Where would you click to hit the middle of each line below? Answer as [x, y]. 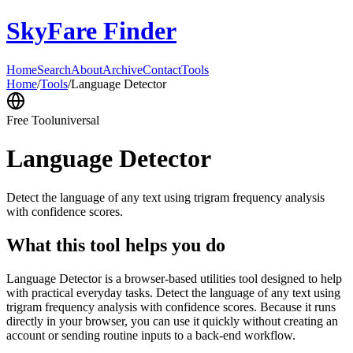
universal [77, 120]
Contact [162, 69]
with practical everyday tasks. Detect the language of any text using [173, 292]
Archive [123, 69]
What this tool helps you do [116, 245]
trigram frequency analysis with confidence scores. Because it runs [171, 307]
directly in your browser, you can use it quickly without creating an [172, 321]
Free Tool [30, 120]
